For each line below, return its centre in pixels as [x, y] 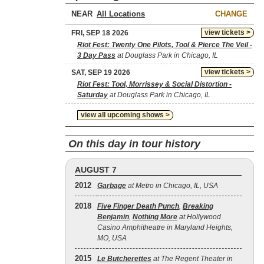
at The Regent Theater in [192, 259]
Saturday [93, 95]
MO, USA [112, 238]
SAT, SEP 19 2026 [101, 72]
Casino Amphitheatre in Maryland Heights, [165, 227]
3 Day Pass [96, 55]
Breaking [198, 206]
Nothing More [155, 217]
